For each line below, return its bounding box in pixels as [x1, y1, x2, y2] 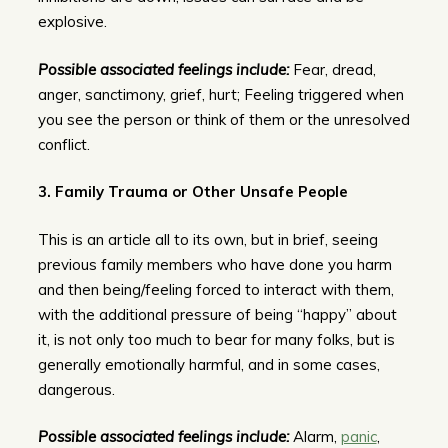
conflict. [37, 134, 90, 154]
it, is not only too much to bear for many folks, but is [37, 329, 395, 349]
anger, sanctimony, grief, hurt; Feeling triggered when [37, 84, 404, 104]
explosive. [37, 12, 107, 32]
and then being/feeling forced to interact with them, [37, 279, 394, 299]
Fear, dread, [288, 59, 376, 79]
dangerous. [37, 379, 115, 399]
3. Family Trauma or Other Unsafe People [37, 182, 348, 202]
